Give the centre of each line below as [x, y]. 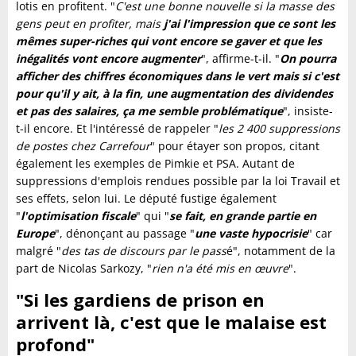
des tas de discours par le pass [144, 251]
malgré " [39, 251]
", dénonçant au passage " [125, 233]
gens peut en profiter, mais [90, 23]
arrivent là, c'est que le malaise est [171, 322]
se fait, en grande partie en [243, 216]
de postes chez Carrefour [83, 146]
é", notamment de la [281, 251]
